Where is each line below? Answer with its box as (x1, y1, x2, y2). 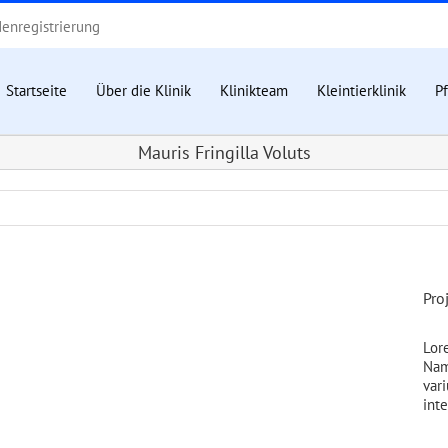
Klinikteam (220, 81, 288, 101)
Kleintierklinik (317, 81, 406, 101)
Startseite (6, 81, 67, 101)
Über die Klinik (96, 81, 191, 101)
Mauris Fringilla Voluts (137, 140, 311, 164)
